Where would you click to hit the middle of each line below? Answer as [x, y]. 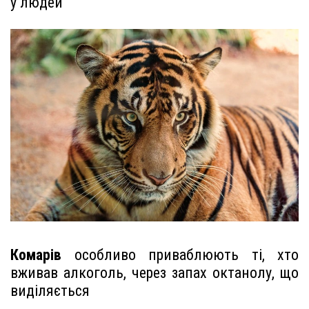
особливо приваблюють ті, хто [180, 255]
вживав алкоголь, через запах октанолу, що [154, 273]
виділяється [50, 291]
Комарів [36, 255]
